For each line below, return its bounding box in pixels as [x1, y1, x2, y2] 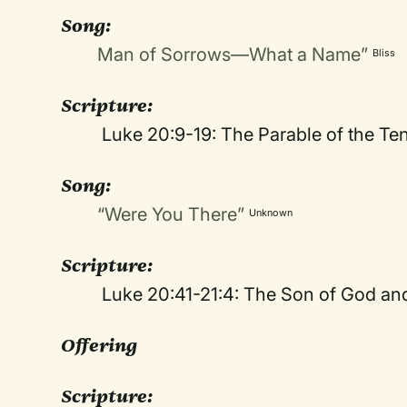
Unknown [249, 206, 293, 219]
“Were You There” [97, 203, 245, 225]
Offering [61, 333, 138, 357]
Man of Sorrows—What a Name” [97, 44, 369, 65]
